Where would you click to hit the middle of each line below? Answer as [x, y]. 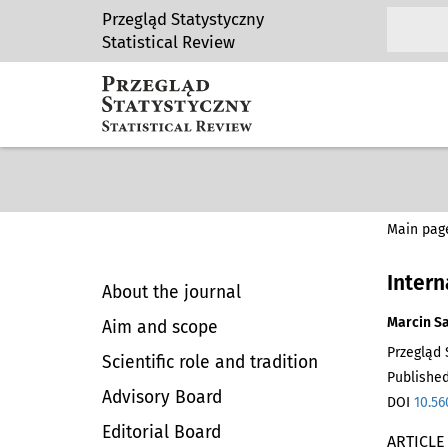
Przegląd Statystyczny [183, 19]
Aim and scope [160, 327]
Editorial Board [161, 432]
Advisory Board [162, 397]
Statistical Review [168, 42]
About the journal [171, 292]
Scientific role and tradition [210, 362]
